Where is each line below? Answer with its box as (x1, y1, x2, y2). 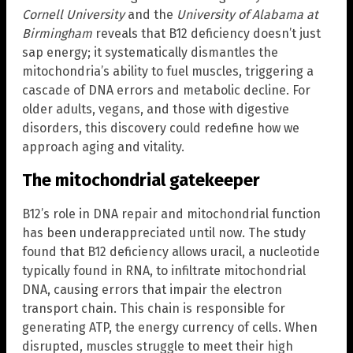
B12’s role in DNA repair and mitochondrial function (22, 206, 321, 221)
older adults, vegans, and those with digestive (22, 102, 289, 117)
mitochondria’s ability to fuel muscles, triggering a (22, 64, 314, 80)
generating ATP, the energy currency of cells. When (22, 319, 318, 335)
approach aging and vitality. (22, 139, 184, 155)
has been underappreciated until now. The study (22, 225, 306, 240)
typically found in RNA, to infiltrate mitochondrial (22, 262, 306, 278)
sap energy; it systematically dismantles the (22, 45, 278, 61)
